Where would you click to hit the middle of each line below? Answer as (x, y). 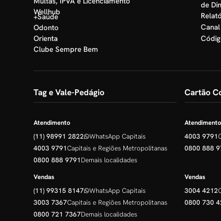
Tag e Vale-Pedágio (69, 92)
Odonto (46, 28)
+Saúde (46, 17)
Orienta (46, 39)
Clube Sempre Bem (66, 50)
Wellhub (47, 12)
